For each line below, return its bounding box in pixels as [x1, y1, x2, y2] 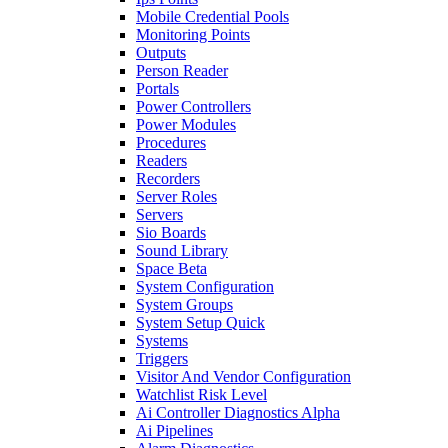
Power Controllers [136, 98, 251, 115]
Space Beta [136, 260, 207, 277]
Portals [136, 80, 179, 97]
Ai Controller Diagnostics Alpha [136, 404, 340, 421]
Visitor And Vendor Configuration [136, 368, 351, 385]
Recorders [136, 170, 200, 187]
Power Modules [136, 116, 236, 133]
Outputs [136, 44, 186, 61]
